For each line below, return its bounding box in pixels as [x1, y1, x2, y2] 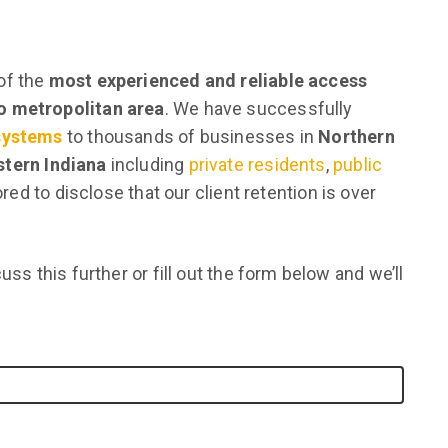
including [106, 154, 189, 175]
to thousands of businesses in [62, 126, 319, 147]
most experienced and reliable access [48, 70, 368, 91]
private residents [188, 154, 326, 175]
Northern [318, 126, 395, 147]
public [333, 154, 383, 175]
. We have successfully [164, 98, 353, 119]
